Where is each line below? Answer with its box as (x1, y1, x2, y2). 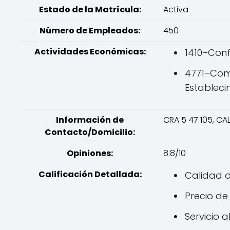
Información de (56, 114, 124, 126)
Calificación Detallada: (38, 168, 142, 180)
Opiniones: (67, 147, 113, 159)
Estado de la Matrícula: (39, 4, 141, 15)
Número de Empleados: (40, 25, 140, 36)
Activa (163, 4, 188, 15)
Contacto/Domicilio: (45, 126, 135, 138)
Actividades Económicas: (34, 46, 146, 57)
